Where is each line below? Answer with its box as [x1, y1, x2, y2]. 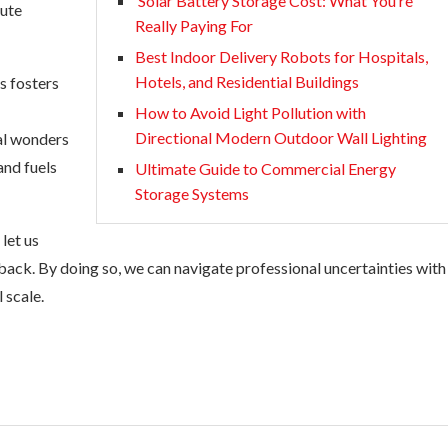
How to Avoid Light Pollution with [135, 103, 366, 122]
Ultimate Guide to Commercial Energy [135, 159, 396, 178]
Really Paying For [135, 16, 253, 35]
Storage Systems [135, 184, 249, 203]
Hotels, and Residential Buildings [135, 72, 359, 91]
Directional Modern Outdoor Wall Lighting [135, 128, 427, 147]
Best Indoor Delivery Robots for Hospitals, [135, 47, 428, 66]
